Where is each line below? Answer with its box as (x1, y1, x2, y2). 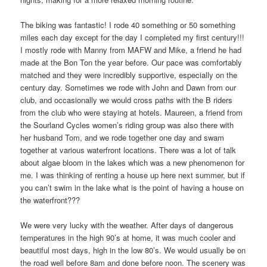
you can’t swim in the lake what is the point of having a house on (20, 181, 244, 193)
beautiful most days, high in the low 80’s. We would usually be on (20, 244, 246, 256)
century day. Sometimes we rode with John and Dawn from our (20, 81, 237, 93)
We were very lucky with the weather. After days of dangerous (20, 219, 234, 231)
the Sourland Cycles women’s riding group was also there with (20, 119, 234, 131)
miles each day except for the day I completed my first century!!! (20, 31, 245, 43)
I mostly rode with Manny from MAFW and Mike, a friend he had (20, 44, 242, 55)
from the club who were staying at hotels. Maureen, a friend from (20, 106, 243, 118)
